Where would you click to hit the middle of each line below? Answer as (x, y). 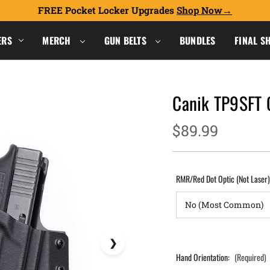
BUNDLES (197, 40)
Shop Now (199, 10)
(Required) (251, 257)
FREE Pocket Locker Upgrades (107, 10)
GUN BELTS (127, 40)
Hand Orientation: (204, 257)
